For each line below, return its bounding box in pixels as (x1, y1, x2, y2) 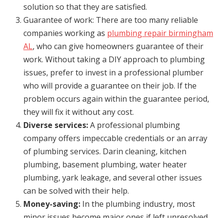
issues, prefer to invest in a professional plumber (23, 67, 203, 78)
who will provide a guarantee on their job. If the (23, 80, 197, 91)
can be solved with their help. (23, 185, 129, 197)
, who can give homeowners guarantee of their (33, 41, 203, 52)
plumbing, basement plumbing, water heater (23, 159, 187, 170)
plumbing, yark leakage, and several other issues (23, 172, 202, 183)
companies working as (23, 28, 107, 39)
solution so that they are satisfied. (23, 1, 147, 13)
